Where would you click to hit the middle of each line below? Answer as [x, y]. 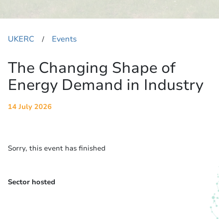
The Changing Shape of [92, 68]
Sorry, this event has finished [57, 148]
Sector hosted [32, 182]
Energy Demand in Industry [106, 85]
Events [64, 39]
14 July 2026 [30, 106]
